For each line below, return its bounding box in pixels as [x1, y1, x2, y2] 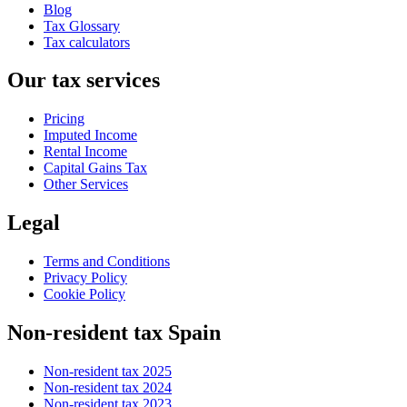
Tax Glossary [44, 17, 120, 34]
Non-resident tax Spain [7, 321, 221, 345]
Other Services [44, 176, 128, 193]
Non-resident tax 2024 [44, 379, 172, 395]
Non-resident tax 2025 [44, 362, 172, 379]
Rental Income [44, 144, 127, 160]
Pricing [44, 111, 84, 127]
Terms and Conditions [44, 253, 170, 270]
